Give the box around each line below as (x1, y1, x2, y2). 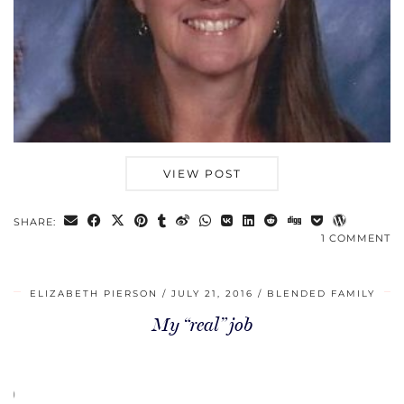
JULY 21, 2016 (170, 288, 253, 300)
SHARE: (14, 216, 60, 229)
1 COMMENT (321, 232, 390, 245)
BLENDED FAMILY (266, 288, 375, 300)
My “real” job (151, 314, 252, 336)
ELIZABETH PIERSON (29, 288, 158, 300)
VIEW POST (162, 167, 242, 181)
